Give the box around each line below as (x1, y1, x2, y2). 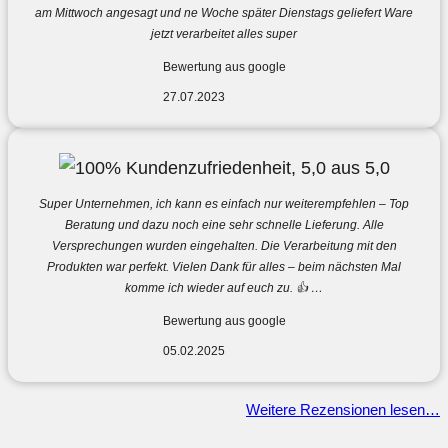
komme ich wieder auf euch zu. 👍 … (125, 280, 323, 295)
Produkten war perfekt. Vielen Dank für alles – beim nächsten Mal (47, 259, 401, 274)
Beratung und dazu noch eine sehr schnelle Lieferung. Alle (64, 217, 384, 232)
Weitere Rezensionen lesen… (246, 400, 440, 418)
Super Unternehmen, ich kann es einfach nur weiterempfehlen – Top (39, 196, 409, 211)
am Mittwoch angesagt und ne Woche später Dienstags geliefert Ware (35, 6, 413, 21)
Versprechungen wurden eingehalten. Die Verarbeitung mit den (51, 238, 397, 253)
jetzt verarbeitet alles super (151, 27, 297, 42)
